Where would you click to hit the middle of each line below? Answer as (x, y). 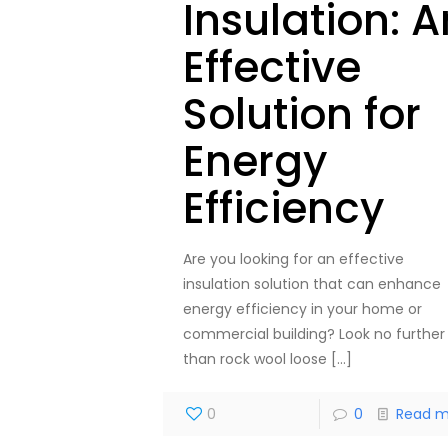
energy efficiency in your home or (302, 309)
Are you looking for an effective (293, 259)
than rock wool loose (254, 359)
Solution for (301, 115)
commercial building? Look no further (313, 334)
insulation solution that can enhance (311, 284)
